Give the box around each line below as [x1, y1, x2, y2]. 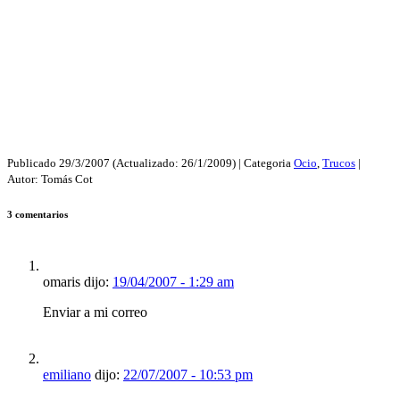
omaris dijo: [43, 274, 109, 290]
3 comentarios [7, 209, 68, 221]
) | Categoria [232, 156, 294, 171]
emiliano [43, 367, 91, 383]
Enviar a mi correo [43, 304, 147, 321]
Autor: [7, 172, 41, 187]
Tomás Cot [41, 172, 93, 187]
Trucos [322, 156, 355, 171]
